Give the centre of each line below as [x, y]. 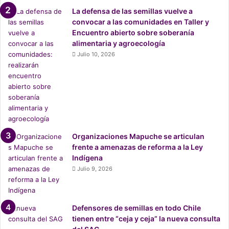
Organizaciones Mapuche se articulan [138, 136]
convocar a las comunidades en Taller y [141, 22]
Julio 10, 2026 [96, 54]
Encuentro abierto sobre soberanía [133, 33]
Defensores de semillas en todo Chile [136, 208]
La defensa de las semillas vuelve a [132, 11]
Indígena [87, 158]
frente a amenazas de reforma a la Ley [138, 147]
